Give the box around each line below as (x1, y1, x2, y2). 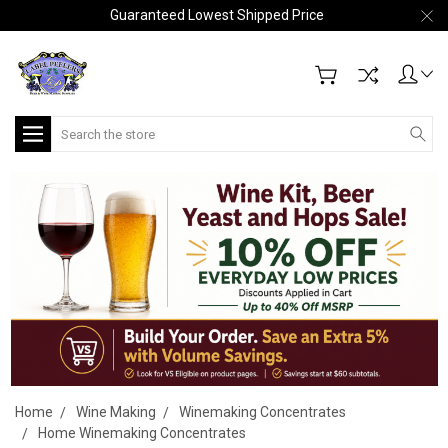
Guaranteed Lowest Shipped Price (109, 7, 324, 23)
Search (51, 118, 96, 134)
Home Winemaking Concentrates (38, 424, 246, 441)
